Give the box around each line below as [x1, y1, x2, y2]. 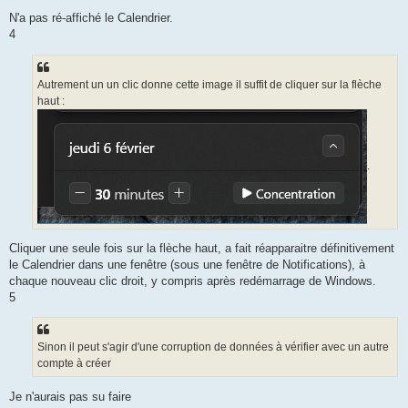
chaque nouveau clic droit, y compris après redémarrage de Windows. [9, 273, 376, 288]
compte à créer [37, 357, 111, 371]
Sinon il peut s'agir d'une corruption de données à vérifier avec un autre [37, 341, 389, 354]
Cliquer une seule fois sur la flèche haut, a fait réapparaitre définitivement [9, 240, 394, 255]
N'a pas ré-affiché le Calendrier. [9, 11, 173, 25]
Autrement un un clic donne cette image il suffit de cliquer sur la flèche [37, 77, 382, 91]
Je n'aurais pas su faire [9, 389, 131, 403]
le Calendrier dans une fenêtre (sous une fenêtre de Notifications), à [9, 257, 365, 271]
